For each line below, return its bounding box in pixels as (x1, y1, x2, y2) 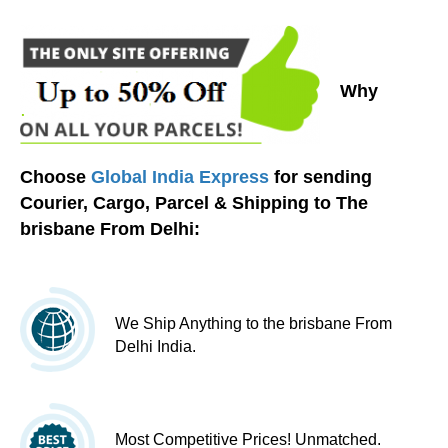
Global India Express (91, 167, 269, 188)
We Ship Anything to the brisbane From (115, 315, 392, 333)
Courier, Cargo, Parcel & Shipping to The (20, 193, 368, 214)
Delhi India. (115, 338, 196, 356)
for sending (269, 167, 372, 188)
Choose (20, 167, 91, 188)
